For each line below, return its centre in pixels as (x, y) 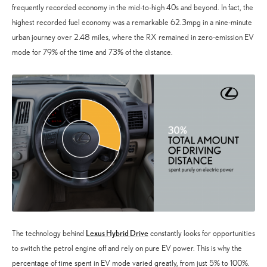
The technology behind (49, 234)
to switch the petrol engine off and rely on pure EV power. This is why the (127, 249)
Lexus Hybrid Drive (117, 233)
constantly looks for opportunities (202, 234)
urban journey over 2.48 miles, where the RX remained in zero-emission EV (133, 38)
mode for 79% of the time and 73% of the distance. (92, 52)
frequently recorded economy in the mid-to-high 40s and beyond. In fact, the (133, 8)
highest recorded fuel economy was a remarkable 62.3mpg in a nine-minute (132, 23)
